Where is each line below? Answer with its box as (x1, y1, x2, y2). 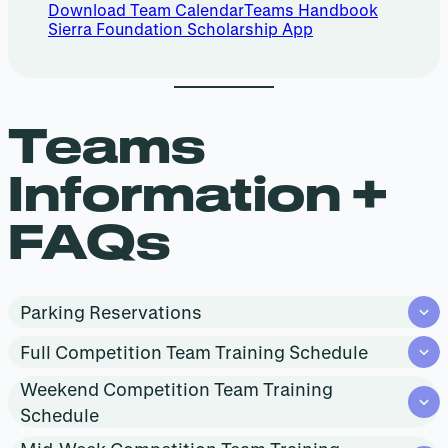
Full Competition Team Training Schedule (20, 342, 368, 363)
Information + (8, 164, 388, 221)
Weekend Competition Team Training (20, 379, 333, 400)
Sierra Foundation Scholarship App (48, 19, 313, 39)
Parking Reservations (20, 302, 202, 323)
